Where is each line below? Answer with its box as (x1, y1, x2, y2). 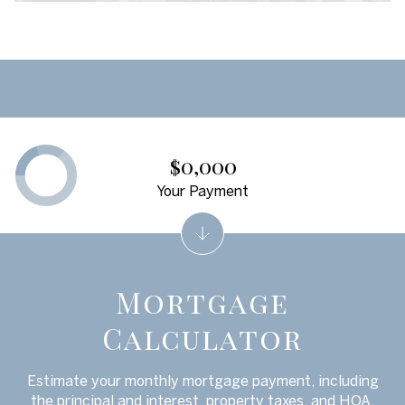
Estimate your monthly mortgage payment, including (26, 372, 379, 390)
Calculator (102, 318, 303, 358)
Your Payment (156, 182, 249, 199)
